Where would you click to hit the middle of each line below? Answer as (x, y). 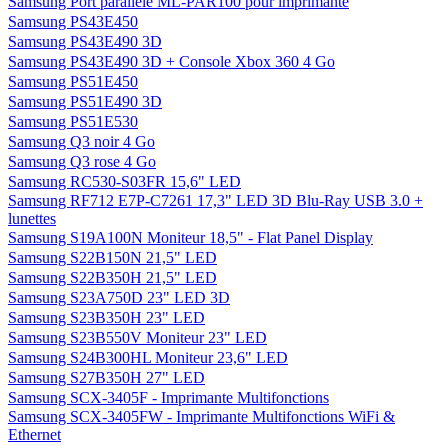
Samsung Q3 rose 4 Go (82, 161)
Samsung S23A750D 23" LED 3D (119, 297)
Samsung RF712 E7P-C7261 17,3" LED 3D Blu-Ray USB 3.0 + (215, 200)
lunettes (32, 218)
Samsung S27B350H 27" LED (106, 377)
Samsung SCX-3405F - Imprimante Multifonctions (168, 397)
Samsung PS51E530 (73, 121)
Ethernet (34, 434)
